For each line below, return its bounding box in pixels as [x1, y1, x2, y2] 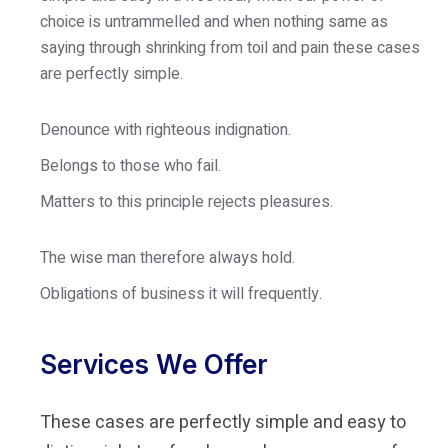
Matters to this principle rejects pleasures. [40, 190, 333, 215]
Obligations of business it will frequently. [40, 282, 322, 307]
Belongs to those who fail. [40, 154, 221, 179]
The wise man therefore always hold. [40, 246, 295, 271]
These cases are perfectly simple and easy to [40, 409, 406, 437]
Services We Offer [40, 349, 268, 381]
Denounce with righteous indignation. [40, 118, 291, 143]
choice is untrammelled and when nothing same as [40, 10, 388, 35]
